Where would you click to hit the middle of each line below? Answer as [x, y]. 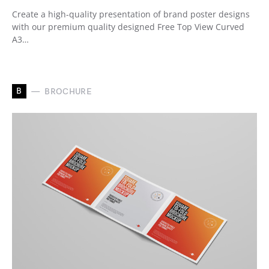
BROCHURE [68, 91]
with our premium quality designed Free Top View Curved [128, 27]
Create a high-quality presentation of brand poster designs [131, 14]
